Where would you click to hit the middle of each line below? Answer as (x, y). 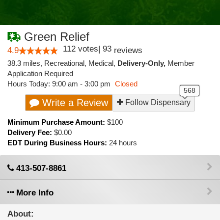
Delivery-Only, (142, 63)
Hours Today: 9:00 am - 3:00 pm (60, 84)
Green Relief (55, 37)
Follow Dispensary (157, 102)
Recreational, (66, 63)
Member (181, 63)
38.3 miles (24, 63)
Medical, (103, 63)
